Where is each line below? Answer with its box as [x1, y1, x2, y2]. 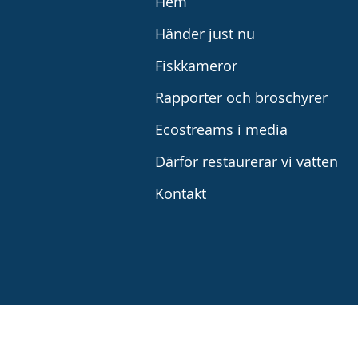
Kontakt [155, 184, 207, 203]
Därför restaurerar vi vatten [155, 152, 339, 171]
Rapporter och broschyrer [155, 88, 328, 107]
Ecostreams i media [155, 120, 288, 139]
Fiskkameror [155, 56, 238, 75]
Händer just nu [155, 24, 256, 43]
